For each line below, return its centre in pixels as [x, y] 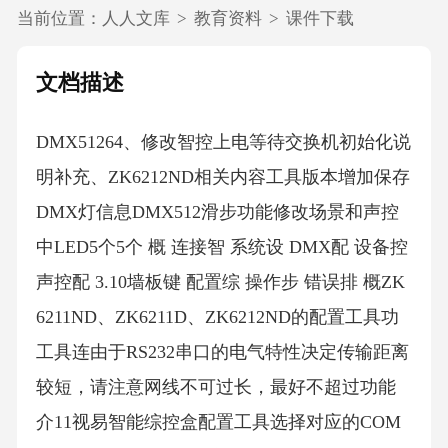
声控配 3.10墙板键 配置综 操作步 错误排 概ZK [220, 282]
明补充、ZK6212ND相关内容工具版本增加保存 [222, 177]
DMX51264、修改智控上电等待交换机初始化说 [223, 142]
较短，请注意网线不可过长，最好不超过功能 [215, 387]
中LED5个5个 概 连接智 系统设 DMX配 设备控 [221, 247]
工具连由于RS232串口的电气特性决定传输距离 [222, 352]
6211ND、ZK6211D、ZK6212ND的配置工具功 [217, 317]
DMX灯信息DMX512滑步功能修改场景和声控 [217, 212]
